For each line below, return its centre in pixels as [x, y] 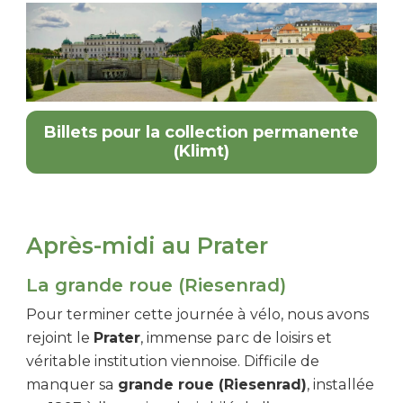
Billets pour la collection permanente [201, 132]
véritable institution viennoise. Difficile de [173, 361]
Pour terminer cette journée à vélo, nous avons [197, 314]
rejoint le [60, 337]
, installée [340, 384]
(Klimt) [201, 151]
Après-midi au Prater [147, 245]
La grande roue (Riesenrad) [156, 285]
